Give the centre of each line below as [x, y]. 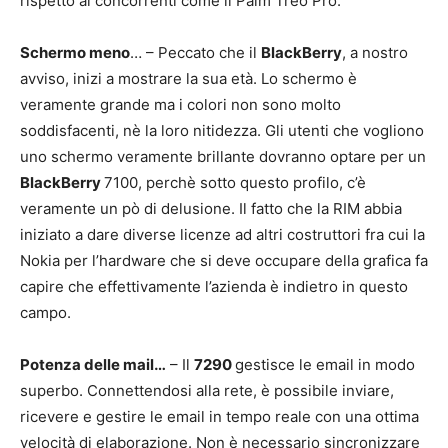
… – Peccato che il [195, 53]
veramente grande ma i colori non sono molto [180, 105]
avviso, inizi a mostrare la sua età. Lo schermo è [188, 79]
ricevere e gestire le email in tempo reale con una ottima [219, 417]
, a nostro [375, 53]
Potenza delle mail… [93, 365]
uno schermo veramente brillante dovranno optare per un [223, 157]
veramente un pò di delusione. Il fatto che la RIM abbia [211, 209]
